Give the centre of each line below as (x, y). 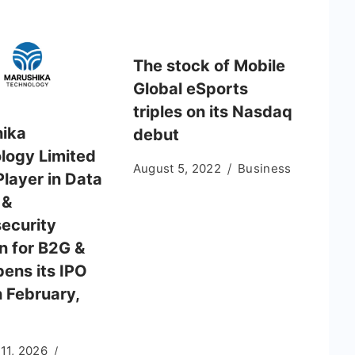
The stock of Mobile (209, 65)
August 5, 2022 (177, 168)
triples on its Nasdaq (212, 111)
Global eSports (190, 88)
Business (265, 168)
